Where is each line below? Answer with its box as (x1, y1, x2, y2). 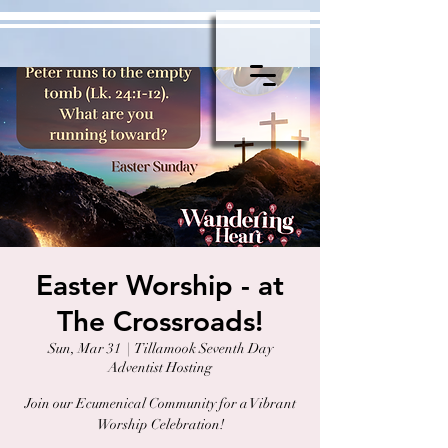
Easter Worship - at (36, 268, 284, 302)
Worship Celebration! (96, 416, 224, 433)
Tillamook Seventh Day (134, 340, 273, 357)
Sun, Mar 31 (47, 340, 121, 357)
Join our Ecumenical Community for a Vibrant (24, 395, 296, 412)
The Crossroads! (57, 304, 263, 338)
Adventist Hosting (108, 359, 212, 376)
